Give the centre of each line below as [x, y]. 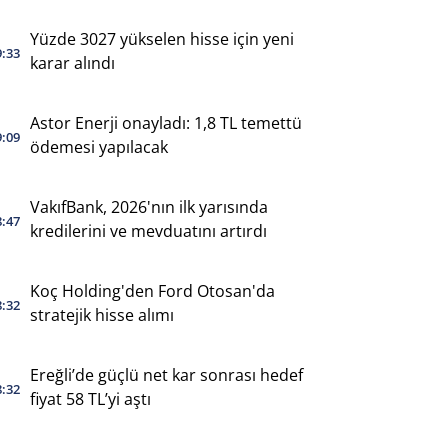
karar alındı [72, 62]
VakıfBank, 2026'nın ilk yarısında [148, 206]
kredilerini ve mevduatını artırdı [148, 230]
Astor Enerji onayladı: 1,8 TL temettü [165, 122]
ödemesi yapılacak [98, 146]
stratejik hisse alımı [101, 314]
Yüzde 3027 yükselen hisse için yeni [161, 38]
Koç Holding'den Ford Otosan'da [152, 290]
